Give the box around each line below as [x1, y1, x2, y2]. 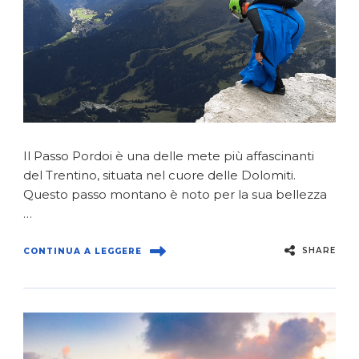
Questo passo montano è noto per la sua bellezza [23, 186, 327, 202]
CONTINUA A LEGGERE [23, 246, 142, 257]
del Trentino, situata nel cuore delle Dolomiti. [23, 167, 296, 183]
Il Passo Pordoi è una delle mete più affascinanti [23, 147, 314, 163]
